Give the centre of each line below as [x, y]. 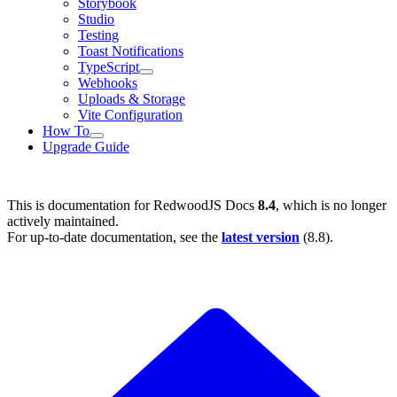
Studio [96, 19]
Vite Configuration [130, 115]
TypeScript [109, 67]
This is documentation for [80, 206]
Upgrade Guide [86, 147]
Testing [98, 35]
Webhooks [108, 83]
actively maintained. [63, 222]
